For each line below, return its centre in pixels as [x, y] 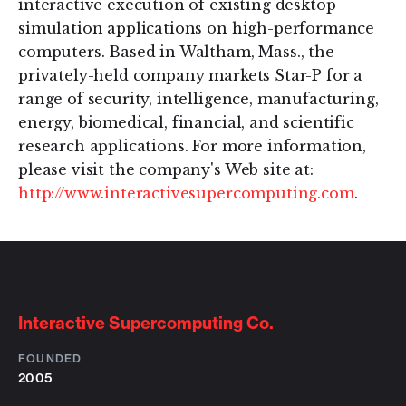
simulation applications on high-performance [197, 28]
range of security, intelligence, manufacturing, [198, 99]
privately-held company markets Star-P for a [191, 75]
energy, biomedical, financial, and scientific [186, 122]
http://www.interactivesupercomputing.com [186, 193]
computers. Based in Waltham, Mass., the [176, 52]
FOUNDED [50, 358]
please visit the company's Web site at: [166, 169]
